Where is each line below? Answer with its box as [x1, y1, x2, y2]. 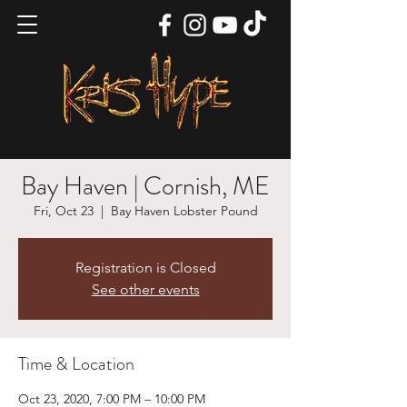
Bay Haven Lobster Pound [110, 203, 258, 219]
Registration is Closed [74, 259, 216, 276]
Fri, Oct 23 [33, 203, 94, 219]
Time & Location [18, 351, 134, 377]
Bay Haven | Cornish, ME [21, 168, 270, 204]
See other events [91, 281, 200, 298]
